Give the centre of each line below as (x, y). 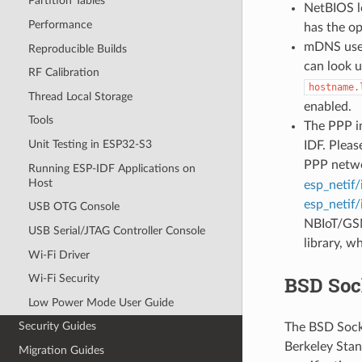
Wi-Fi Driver (59, 255)
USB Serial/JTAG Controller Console (116, 230)
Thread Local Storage (80, 96)
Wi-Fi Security (63, 279)
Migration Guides (62, 351)
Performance (60, 24)
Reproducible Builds (77, 48)
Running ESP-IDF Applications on (112, 168)
